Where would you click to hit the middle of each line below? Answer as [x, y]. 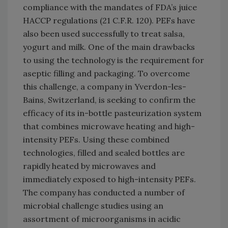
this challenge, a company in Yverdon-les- [105, 87]
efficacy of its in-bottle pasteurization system [112, 113]
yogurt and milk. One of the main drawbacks [109, 47]
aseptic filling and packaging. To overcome [106, 74]
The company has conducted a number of [104, 193]
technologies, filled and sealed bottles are [104, 153]
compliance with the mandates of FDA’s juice [110, 7]
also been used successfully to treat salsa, [104, 34]
